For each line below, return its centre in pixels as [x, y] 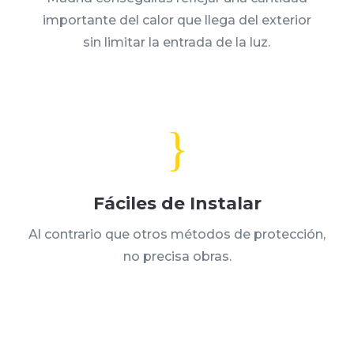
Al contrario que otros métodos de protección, [177, 235]
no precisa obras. [177, 257]
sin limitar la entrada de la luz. [177, 43]
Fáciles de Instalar [177, 204]
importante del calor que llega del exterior [177, 21]
